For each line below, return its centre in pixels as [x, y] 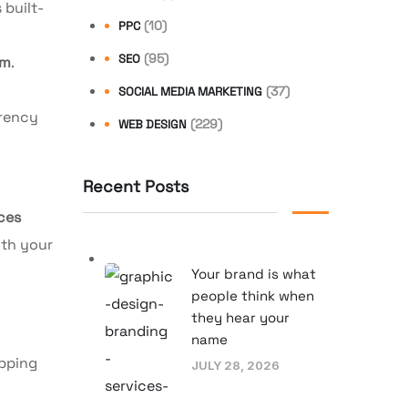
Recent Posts [136, 186]
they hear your [240, 317]
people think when [253, 295]
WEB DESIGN [153, 124]
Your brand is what [254, 273]
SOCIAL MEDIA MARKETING [190, 91]
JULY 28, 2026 [235, 365]
